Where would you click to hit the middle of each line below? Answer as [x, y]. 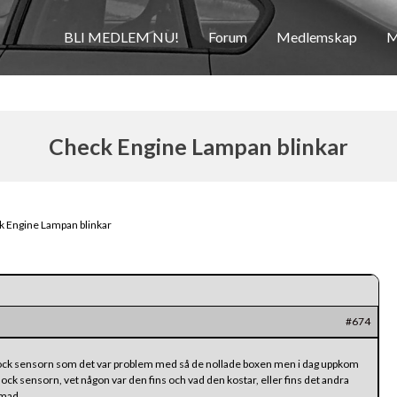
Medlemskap [317, 37]
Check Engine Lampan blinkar [198, 146]
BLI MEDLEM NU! [122, 37]
